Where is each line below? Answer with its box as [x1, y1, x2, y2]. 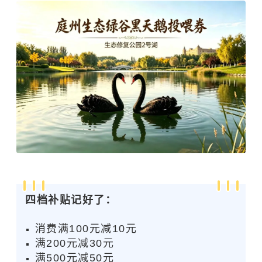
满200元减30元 [35, 237, 115, 250]
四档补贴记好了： [25, 194, 116, 206]
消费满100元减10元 [35, 223, 137, 235]
